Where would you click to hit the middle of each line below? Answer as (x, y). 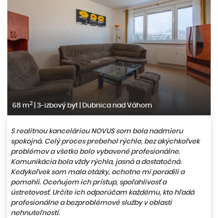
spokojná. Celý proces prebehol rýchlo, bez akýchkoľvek (105, 141)
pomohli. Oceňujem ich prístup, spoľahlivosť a (89, 182)
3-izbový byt (57, 105)
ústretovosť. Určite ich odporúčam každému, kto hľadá (102, 192)
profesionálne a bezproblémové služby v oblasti (91, 202)
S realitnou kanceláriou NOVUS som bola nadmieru (97, 131)
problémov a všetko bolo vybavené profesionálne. (95, 151)
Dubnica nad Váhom (117, 105)
